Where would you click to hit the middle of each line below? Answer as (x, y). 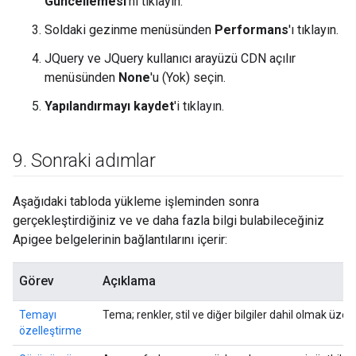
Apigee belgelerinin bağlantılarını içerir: (120, 240)
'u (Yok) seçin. (188, 77)
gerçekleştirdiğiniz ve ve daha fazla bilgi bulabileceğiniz (168, 221)
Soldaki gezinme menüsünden (130, 30)
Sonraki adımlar (91, 161)
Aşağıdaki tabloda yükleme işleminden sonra (136, 201)
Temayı (38, 315)
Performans (252, 30)
